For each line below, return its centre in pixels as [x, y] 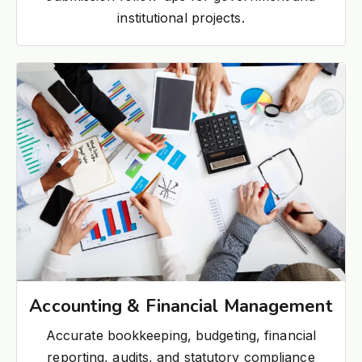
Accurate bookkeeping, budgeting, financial [181, 336]
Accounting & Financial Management [181, 307]
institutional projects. [181, 17]
